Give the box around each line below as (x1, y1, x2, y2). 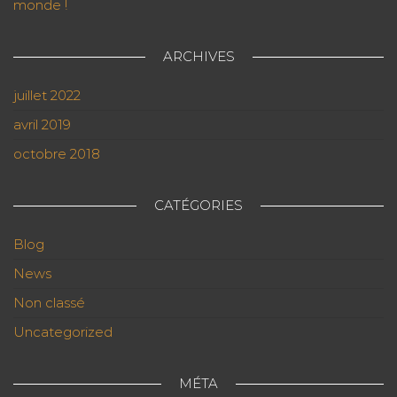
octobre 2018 (13, 145, 100, 163)
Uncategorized (13, 323, 113, 341)
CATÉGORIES (154, 197, 243, 214)
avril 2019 (13, 116, 71, 134)
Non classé (13, 294, 85, 312)
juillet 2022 (13, 87, 81, 105)
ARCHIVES (162, 48, 235, 66)
